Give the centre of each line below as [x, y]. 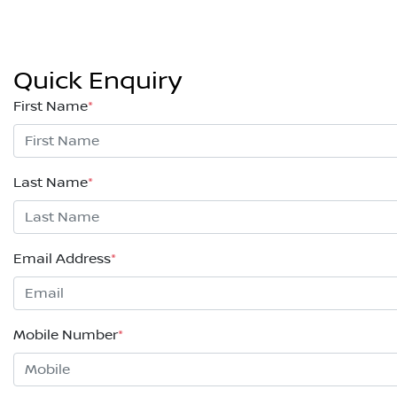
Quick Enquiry [97, 82]
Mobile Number [66, 335]
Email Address [62, 259]
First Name [51, 107]
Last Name [51, 183]
